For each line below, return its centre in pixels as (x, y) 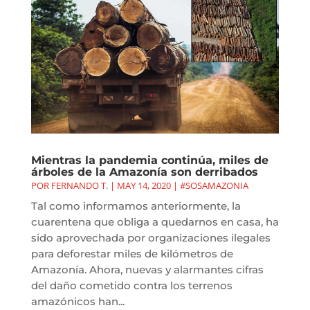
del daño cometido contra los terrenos (131, 285)
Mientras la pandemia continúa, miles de (149, 160)
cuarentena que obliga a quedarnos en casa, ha (155, 221)
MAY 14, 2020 (144, 185)
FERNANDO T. (79, 185)
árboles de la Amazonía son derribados (144, 172)
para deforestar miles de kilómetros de (132, 253)
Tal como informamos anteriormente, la (136, 206)
